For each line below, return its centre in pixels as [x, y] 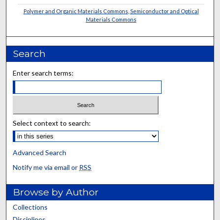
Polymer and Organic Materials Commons [76, 11]
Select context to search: [52, 123]
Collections [30, 207]
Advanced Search [40, 153]
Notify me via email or [46, 167]
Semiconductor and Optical [164, 11]
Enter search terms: [43, 73]
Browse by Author [56, 192]
